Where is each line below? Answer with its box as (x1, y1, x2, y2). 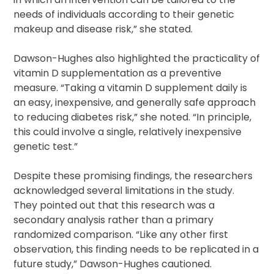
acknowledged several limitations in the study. (13, 183, 235, 198)
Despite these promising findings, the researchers (13, 169, 253, 183)
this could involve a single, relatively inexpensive (13, 125, 242, 139)
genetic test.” (13, 139, 78, 154)
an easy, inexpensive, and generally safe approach (13, 95, 256, 110)
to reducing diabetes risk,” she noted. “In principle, (13, 110, 252, 125)
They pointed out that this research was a (13, 198, 215, 213)
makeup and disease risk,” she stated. (13, 22, 193, 37)
